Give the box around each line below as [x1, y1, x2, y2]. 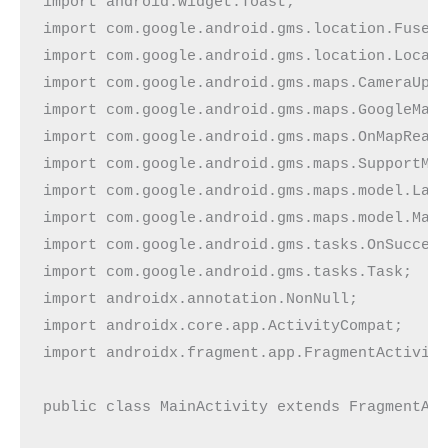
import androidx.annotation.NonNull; [43, 290, 359, 307]
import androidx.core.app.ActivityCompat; [43, 317, 404, 334]
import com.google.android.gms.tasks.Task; [43, 263, 413, 280]
